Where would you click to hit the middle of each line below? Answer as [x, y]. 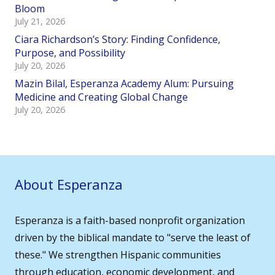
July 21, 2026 [40, 21]
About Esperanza [69, 184]
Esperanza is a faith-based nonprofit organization [130, 221]
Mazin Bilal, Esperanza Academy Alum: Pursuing [124, 84]
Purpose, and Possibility [70, 53]
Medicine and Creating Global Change [101, 97]
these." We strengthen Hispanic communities [118, 255]
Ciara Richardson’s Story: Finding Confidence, [118, 40]
